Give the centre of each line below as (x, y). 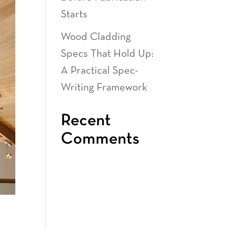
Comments (100, 139)
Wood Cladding (96, 37)
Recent (86, 120)
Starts (74, 15)
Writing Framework (104, 87)
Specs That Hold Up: (107, 54)
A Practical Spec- (100, 71)
